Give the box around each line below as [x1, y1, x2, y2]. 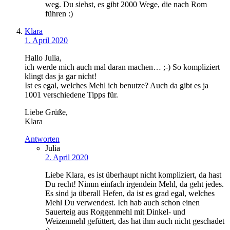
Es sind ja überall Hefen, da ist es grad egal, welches [45, 189, 215, 198]
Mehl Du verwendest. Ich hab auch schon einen [45, 198, 200, 207]
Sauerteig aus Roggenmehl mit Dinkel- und [45, 207, 185, 217]
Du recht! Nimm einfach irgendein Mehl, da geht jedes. [45, 180, 224, 189]
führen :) [45, 9, 73, 18]
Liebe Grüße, [25, 108, 68, 117]
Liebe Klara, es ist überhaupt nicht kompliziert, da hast [45, 170, 221, 180]
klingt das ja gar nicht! [25, 72, 97, 81]
